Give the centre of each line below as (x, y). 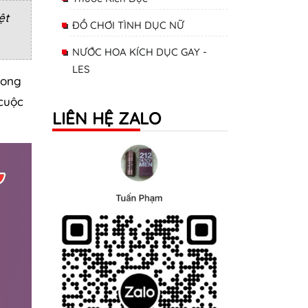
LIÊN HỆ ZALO (107, 118)
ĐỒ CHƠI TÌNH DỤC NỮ (128, 25)
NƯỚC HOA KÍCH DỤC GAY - (140, 52)
